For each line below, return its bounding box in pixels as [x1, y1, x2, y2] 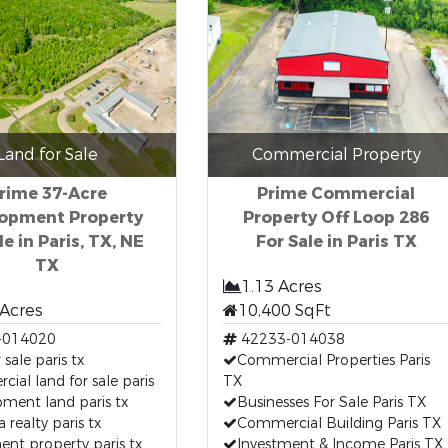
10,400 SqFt [237, 300, 331, 321]
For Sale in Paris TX [255, 231, 417, 252]
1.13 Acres [240, 276, 322, 297]
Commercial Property [251, 144, 421, 165]
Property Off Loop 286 [243, 207, 429, 228]
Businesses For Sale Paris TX [236, 393, 426, 412]
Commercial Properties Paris [236, 351, 430, 370]
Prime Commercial [257, 183, 415, 204]
